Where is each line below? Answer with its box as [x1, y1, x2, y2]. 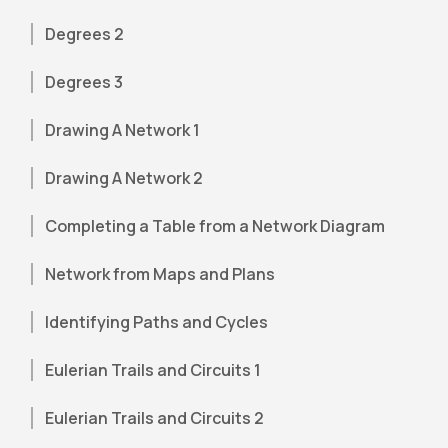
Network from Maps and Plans [45, 263, 276, 285]
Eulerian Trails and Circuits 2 [45, 407, 265, 429]
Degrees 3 [45, 71, 124, 93]
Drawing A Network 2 [45, 167, 204, 189]
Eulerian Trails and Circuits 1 [45, 359, 262, 381]
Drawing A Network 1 [45, 119, 201, 141]
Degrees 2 [45, 23, 125, 45]
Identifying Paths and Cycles [45, 311, 269, 333]
